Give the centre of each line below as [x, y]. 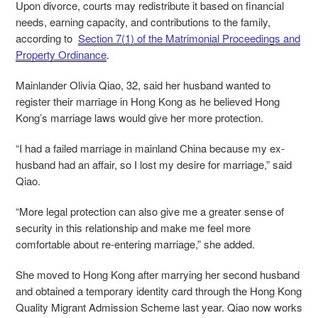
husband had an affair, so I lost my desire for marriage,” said [154, 165]
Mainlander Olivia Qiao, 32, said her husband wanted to [143, 85]
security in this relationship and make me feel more [133, 228]
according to [47, 38]
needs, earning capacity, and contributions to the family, [143, 22]
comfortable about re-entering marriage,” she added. [135, 244]
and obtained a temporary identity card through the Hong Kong [159, 291]
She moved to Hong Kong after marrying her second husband [158, 275]
